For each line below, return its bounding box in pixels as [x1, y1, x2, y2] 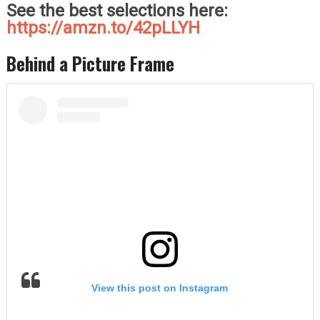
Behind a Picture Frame [6, 49, 174, 76]
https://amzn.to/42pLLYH [6, 17, 200, 38]
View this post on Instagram [91, 282, 229, 294]
